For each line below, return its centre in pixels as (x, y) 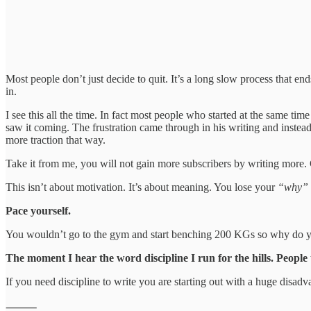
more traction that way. (56, 140)
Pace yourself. (38, 211)
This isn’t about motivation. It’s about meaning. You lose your (142, 187)
